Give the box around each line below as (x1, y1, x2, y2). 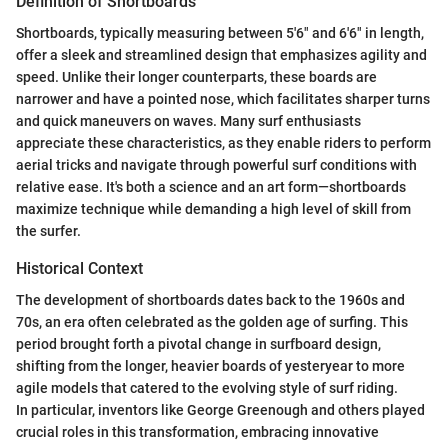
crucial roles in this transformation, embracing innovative (16, 424, 379, 441)
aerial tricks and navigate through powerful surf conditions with (16, 156, 417, 173)
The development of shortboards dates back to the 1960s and (16, 292, 405, 309)
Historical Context (16, 258, 143, 278)
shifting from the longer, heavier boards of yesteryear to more (16, 358, 405, 375)
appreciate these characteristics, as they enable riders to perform (16, 134, 431, 151)
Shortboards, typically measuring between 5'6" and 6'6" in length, (16, 24, 424, 41)
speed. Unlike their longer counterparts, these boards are (16, 68, 377, 85)
